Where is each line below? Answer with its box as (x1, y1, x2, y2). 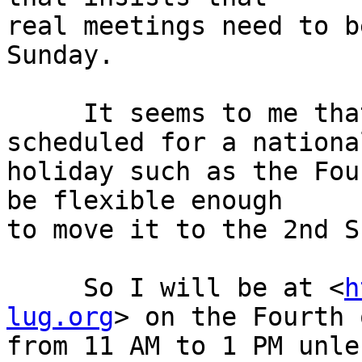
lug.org (6, 302, 114, 332)
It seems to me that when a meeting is (6, 99, 22, 128)
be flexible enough (6, 186, 283, 216)
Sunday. (6, 40, 114, 70)
